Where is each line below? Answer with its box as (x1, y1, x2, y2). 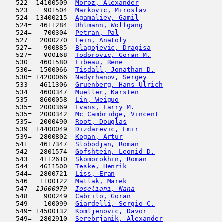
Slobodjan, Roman (75, 140, 139, 148)
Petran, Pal (75, 29, 119, 36)
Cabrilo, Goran (75, 192, 131, 200)
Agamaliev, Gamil (75, 14, 139, 21)
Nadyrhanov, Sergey (75, 73, 147, 81)
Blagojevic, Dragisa (75, 44, 151, 51)
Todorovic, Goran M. (75, 51, 151, 58)
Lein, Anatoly (75, 36, 127, 44)
